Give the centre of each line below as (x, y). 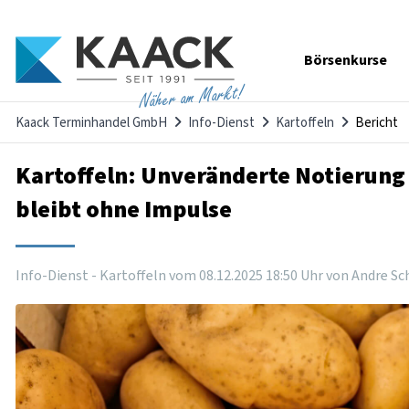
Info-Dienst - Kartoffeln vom (107, 276)
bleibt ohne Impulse (124, 210)
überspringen (330, 80)
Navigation (323, 60)
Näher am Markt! (191, 98)
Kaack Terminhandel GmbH (91, 123)
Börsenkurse (346, 61)
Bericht (377, 123)
